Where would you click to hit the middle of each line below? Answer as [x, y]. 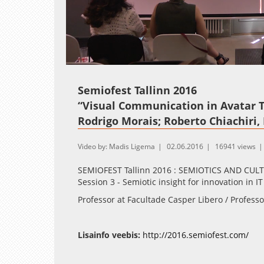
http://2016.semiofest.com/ [196, 235]
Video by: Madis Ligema [116, 146]
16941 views [235, 146]
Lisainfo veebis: [109, 235]
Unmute [112, 59]
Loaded [132, 58]
